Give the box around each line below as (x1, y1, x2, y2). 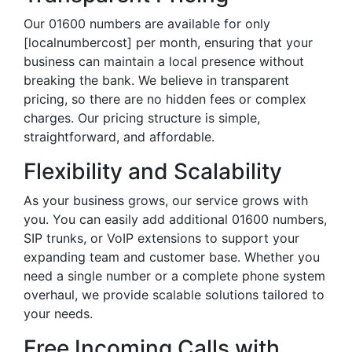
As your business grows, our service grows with (24, 192, 308, 208)
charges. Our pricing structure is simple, (24, 110, 260, 126)
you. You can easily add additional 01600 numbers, (24, 211, 327, 227)
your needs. (24, 306, 93, 321)
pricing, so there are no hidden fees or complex (24, 91, 306, 107)
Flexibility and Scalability (24, 158, 282, 185)
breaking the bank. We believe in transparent (24, 72, 289, 88)
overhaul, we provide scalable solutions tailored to (24, 287, 324, 302)
